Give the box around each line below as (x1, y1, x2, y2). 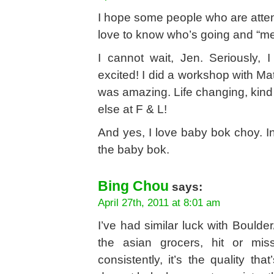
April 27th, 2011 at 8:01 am (98, 196, 220, 209)
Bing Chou (98, 178, 169, 194)
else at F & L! (98, 102, 167, 116)
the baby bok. (98, 143, 169, 156)
